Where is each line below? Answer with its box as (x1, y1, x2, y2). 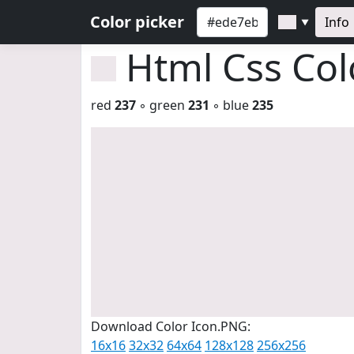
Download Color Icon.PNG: (91, 318, 250, 335)
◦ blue (209, 96, 252, 114)
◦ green (136, 96, 188, 114)
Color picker (90, 11, 184, 32)
